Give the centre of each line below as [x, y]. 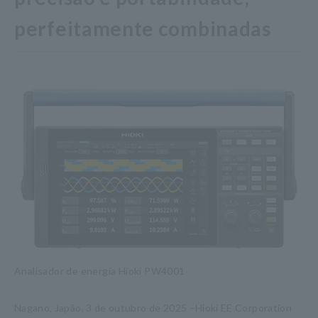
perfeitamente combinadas [143, 28]
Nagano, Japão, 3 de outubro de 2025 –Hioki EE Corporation [153, 308]
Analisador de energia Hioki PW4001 [100, 271]
